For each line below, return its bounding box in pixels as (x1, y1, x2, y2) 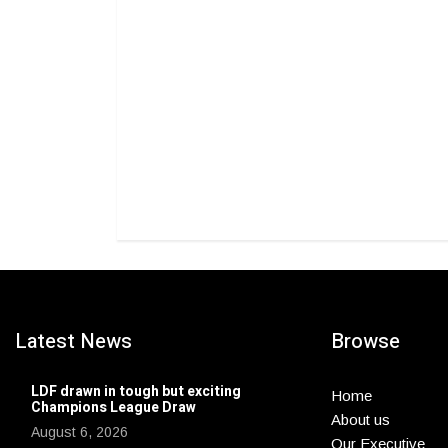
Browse (330, 327, 400, 356)
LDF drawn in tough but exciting (31, 381, 241, 402)
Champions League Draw (31, 397, 196, 418)
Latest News (15, 327, 132, 356)
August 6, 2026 (31, 424, 128, 440)
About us (330, 411, 390, 428)
